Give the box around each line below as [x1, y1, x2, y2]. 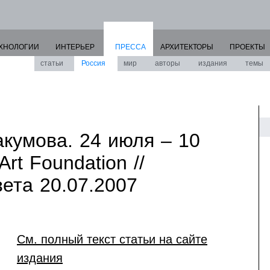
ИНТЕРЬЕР [55, 43, 95, 51]
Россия [81, 59, 105, 67]
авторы [155, 59, 180, 67]
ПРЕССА [115, 43, 146, 51]
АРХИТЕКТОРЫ [160, 43, 213, 51]
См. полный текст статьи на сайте [17, 233, 207, 246]
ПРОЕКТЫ [230, 43, 265, 51]
